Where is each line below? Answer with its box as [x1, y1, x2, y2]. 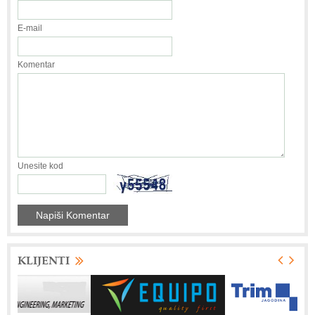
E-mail [18, 22, 42, 33]
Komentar [18, 59, 55, 70]
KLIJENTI [18, 251, 70, 268]
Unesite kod [18, 160, 63, 171]
